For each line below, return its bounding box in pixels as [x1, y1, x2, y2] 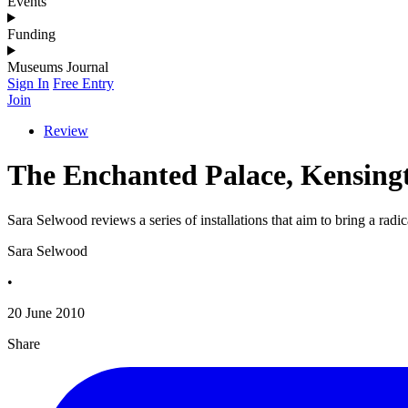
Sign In [7, 75, 49, 91]
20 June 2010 [7, 304, 85, 321]
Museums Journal [7, 58, 108, 75]
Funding [7, 25, 56, 42]
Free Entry [53, 75, 114, 91]
